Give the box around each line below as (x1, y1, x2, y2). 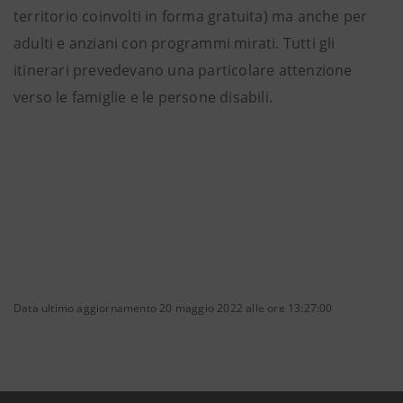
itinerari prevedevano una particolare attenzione (13, 60, 353, 80)
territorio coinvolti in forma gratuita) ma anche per (13, 6, 368, 26)
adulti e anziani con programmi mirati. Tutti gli (13, 33, 336, 53)
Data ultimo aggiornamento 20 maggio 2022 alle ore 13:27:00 (13, 300, 333, 316)
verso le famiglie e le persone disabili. (13, 87, 273, 107)
